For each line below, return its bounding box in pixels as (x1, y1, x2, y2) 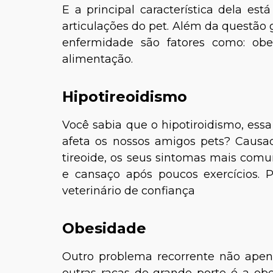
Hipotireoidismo (62, 88, 187, 105)
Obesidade (62, 219, 146, 237)
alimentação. (62, 52, 133, 66)
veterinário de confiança (62, 184, 198, 197)
